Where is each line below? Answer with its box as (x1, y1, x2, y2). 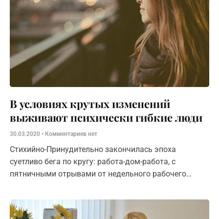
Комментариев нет (44, 130, 97, 137)
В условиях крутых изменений (10, 96, 170, 111)
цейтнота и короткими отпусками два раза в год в (10, 181, 196, 191)
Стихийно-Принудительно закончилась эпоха (10, 144, 176, 154)
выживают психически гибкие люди (10, 109, 202, 125)
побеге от (10, 193, 44, 203)
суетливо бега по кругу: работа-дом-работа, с (10, 156, 175, 166)
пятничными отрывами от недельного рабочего (10, 169, 186, 178)
